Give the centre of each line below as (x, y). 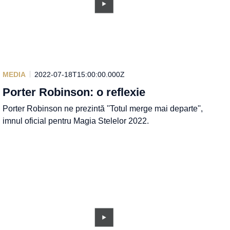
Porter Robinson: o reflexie (74, 92)
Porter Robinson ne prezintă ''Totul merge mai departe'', (103, 108)
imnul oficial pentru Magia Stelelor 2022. (76, 121)
